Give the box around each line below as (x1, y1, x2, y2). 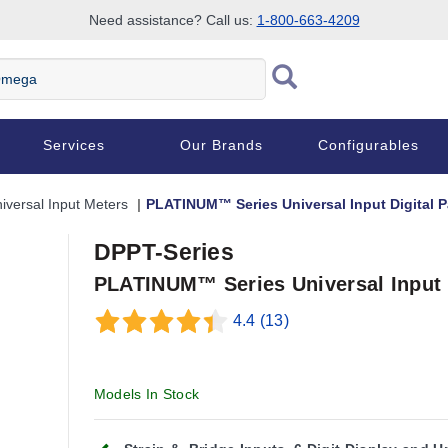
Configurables (318, 137, 420, 153)
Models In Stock (93, 386, 200, 402)
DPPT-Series (93, 239, 235, 265)
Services (42, 137, 105, 153)
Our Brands (180, 137, 264, 153)
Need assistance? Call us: (88, 12, 257, 28)
